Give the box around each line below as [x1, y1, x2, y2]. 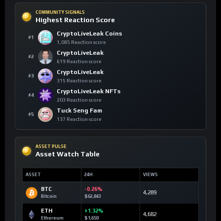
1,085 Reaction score [57, 39, 106, 45]
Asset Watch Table [36, 149, 100, 158]
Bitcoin [41, 194, 57, 199]
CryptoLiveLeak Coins [57, 30, 122, 37]
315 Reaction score [57, 77, 102, 83]
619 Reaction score [57, 58, 102, 64]
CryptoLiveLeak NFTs [57, 87, 120, 95]
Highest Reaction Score [36, 15, 115, 24]
